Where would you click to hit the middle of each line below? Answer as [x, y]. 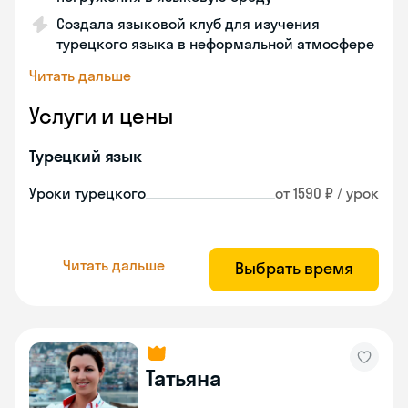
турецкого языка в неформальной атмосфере [215, 44]
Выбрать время [294, 268]
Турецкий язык [86, 156]
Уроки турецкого [87, 193]
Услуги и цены [101, 116]
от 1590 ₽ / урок [327, 193]
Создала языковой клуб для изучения [188, 24]
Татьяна [184, 378]
